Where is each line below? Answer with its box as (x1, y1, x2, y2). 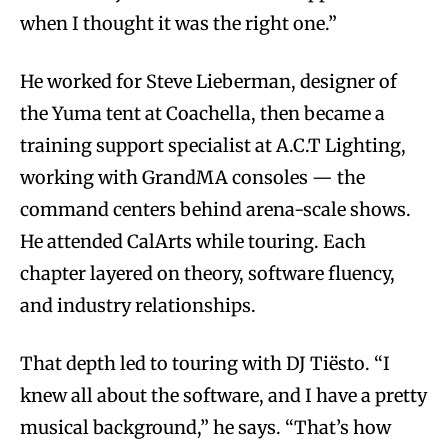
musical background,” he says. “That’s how (20, 416, 391, 440)
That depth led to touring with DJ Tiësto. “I (20, 352, 390, 376)
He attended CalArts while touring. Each (20, 230, 366, 254)
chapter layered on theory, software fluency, (20, 262, 395, 286)
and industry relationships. (20, 294, 256, 318)
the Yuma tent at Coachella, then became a (20, 102, 385, 126)
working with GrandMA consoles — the (20, 166, 365, 190)
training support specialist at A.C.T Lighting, (20, 134, 406, 158)
